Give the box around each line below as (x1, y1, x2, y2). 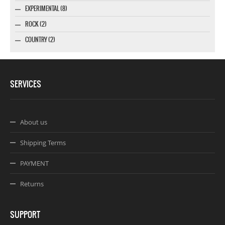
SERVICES (10, 77, 41, 90)
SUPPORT (10, 208, 40, 220)
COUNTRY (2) (25, 35, 55, 44)
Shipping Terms (20, 138, 66, 147)
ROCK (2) (25, 19, 47, 29)
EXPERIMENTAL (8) (25, 4, 67, 13)
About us (20, 117, 47, 127)
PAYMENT (20, 158, 49, 168)
